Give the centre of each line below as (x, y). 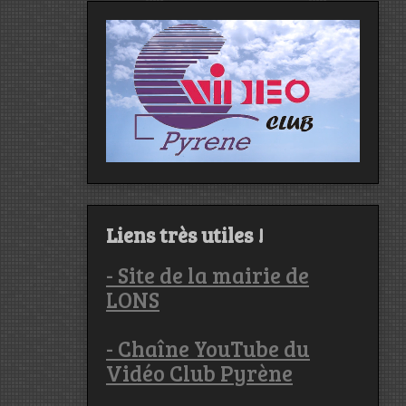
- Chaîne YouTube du (208, 349)
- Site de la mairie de (208, 275)
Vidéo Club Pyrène (199, 373)
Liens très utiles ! (185, 234)
